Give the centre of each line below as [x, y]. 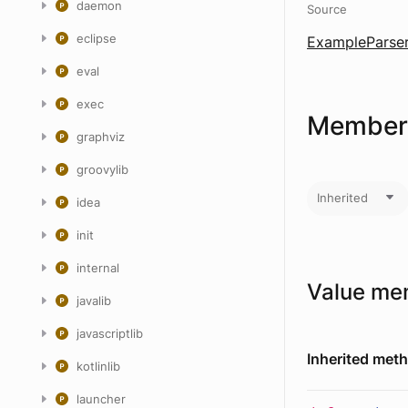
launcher [101, 399]
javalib [94, 301]
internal [98, 268]
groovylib [102, 169]
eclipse [97, 38]
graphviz [101, 137]
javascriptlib [110, 333]
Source [327, 9]
